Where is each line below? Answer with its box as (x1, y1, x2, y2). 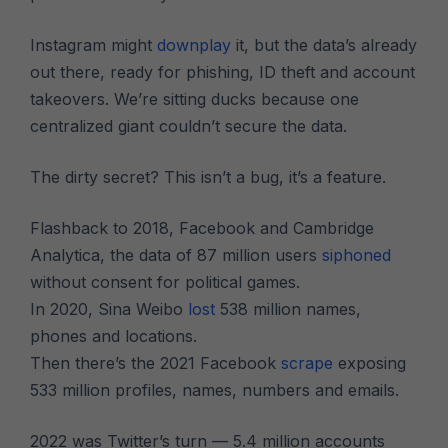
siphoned (322, 245, 392, 265)
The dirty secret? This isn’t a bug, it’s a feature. (30, 167, 387, 187)
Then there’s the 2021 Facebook (30, 353, 282, 373)
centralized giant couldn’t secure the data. (30, 116, 348, 136)
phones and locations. (30, 326, 198, 346)
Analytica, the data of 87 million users (30, 245, 323, 265)
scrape (281, 353, 334, 373)
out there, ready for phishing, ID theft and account (30, 62, 416, 82)
